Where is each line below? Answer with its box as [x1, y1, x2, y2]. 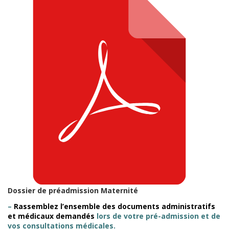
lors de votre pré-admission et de [95, 211, 220, 221]
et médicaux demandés [8, 211, 95, 221]
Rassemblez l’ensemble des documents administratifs [14, 201, 215, 211]
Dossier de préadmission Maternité [8, 185, 138, 195]
